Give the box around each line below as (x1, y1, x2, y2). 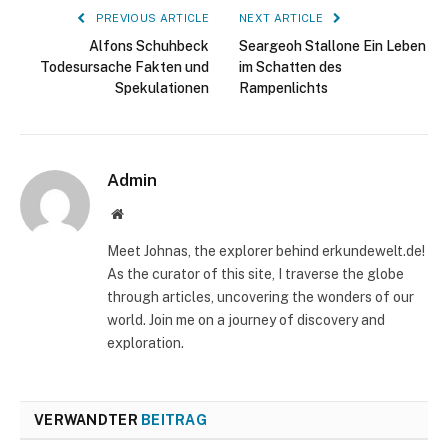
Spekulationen (115, 80, 209, 97)
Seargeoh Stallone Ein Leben (239, 38, 426, 55)
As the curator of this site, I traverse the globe (107, 266, 404, 283)
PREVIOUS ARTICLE (92, 12, 209, 25)
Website (122, 206, 167, 221)
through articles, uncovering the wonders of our (107, 289, 414, 306)
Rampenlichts (239, 80, 328, 97)
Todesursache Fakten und (40, 59, 209, 76)
